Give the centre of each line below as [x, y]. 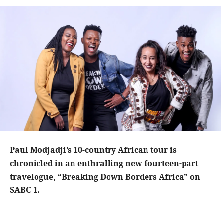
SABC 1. [25, 190]
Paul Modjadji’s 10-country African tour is [93, 150]
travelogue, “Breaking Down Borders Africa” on [105, 177]
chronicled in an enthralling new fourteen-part [104, 164]
